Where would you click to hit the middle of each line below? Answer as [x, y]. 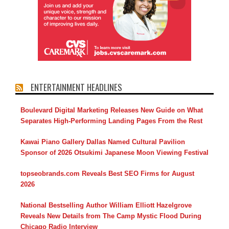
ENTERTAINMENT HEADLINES [76, 87]
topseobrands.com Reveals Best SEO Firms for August [107, 174]
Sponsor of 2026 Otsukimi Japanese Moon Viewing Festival [114, 153]
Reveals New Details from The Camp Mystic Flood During [111, 216]
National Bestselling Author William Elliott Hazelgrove [106, 205]
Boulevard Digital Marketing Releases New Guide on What [112, 110]
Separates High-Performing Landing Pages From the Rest [111, 121]
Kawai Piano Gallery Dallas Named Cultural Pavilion [103, 142]
